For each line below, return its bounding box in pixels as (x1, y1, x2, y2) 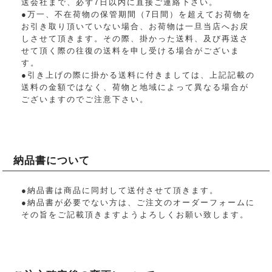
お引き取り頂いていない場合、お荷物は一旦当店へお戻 (21, 22, 250, 32)
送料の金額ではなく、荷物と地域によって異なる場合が (21, 83, 250, 92)
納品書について (13, 154, 90, 166)
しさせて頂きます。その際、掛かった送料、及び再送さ (21, 34, 250, 44)
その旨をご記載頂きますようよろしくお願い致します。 (21, 209, 250, 219)
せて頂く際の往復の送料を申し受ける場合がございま (21, 46, 240, 56)
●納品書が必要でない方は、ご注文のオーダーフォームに (21, 197, 256, 207)
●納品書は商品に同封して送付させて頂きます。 (21, 185, 219, 195)
